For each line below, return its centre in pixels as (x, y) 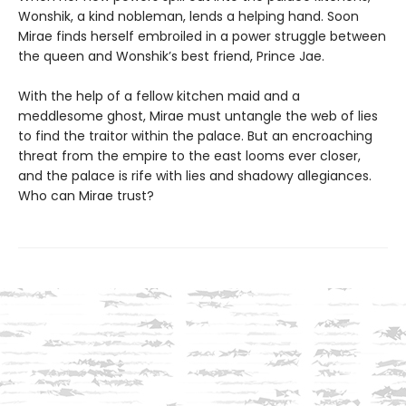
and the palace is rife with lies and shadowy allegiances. (195, 176)
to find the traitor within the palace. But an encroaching (195, 136)
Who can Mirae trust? (86, 196)
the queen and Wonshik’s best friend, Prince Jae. (171, 57)
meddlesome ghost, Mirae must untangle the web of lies (198, 116)
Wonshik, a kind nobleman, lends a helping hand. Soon (188, 17)
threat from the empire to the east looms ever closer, (189, 156)
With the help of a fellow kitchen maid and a (159, 97)
